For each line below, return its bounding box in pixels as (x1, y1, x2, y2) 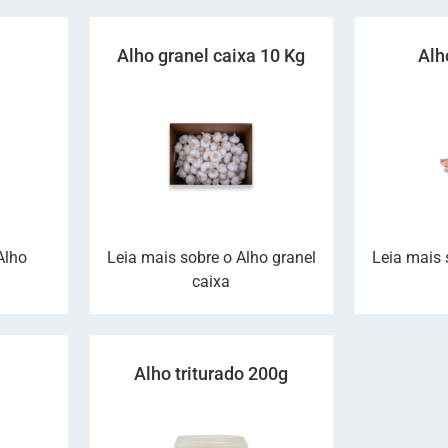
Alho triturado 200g (134, 362, 289, 384)
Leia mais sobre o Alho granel (106, 247, 316, 267)
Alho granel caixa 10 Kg (117, 44, 306, 66)
